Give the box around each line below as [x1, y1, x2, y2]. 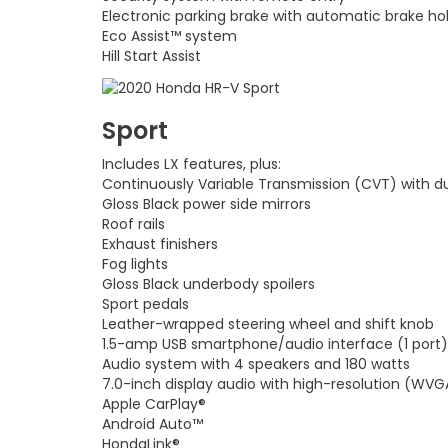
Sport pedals [102, 293, 189, 314]
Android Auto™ [102, 413, 207, 434]
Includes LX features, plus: [102, 153, 281, 174]
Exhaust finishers [102, 233, 218, 254]
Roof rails [102, 213, 165, 234]
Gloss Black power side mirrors [102, 193, 311, 214]
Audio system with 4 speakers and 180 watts [102, 353, 410, 374]
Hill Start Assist [102, 46, 201, 67]
